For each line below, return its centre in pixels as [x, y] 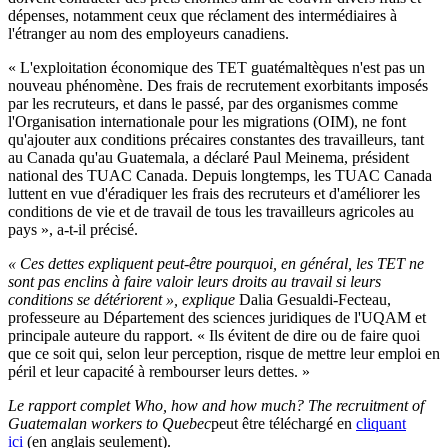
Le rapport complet [71, 405]
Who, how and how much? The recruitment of [279, 405]
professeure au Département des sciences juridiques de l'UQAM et [217, 317]
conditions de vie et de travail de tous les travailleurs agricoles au [211, 211]
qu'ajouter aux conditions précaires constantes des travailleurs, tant [216, 139]
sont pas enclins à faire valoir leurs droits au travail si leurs [194, 281]
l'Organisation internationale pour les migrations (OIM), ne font [207, 121]
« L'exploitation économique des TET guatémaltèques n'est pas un [216, 67]
